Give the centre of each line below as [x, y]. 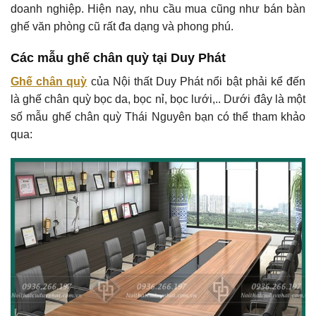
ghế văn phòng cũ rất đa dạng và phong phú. [122, 27]
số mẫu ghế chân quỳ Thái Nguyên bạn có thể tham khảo [158, 117]
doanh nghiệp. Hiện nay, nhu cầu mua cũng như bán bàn [158, 9]
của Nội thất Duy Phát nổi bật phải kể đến [196, 82]
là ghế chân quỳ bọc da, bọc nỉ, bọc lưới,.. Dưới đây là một [158, 99]
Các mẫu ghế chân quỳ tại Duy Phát [118, 58]
